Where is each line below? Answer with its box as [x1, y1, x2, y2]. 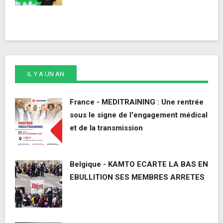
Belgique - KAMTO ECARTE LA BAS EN [70, 160, 208, 169]
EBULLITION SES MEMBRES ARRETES [70, 173, 205, 182]
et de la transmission [70, 123, 143, 133]
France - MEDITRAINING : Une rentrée [70, 98, 204, 107]
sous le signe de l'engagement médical [70, 111, 208, 120]
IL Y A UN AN [27, 70, 64, 78]
